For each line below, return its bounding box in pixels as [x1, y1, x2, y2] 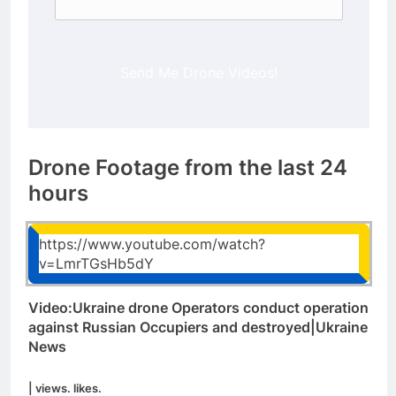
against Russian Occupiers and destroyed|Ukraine [28, 318, 368, 337]
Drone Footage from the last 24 [28, 155, 347, 181]
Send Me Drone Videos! [120, 63, 278, 81]
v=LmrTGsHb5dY [39, 255, 154, 273]
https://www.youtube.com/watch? [39, 235, 265, 254]
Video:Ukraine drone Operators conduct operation [28, 299, 369, 317]
